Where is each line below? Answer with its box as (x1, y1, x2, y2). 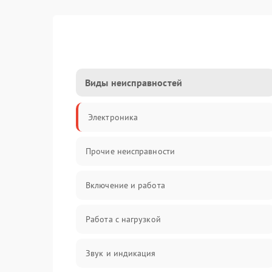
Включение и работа (86, 180, 165, 191)
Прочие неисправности (86, 146, 175, 157)
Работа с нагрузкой (86, 214, 161, 225)
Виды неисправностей (85, 76, 182, 89)
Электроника (88, 112, 138, 123)
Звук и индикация (86, 248, 156, 259)
